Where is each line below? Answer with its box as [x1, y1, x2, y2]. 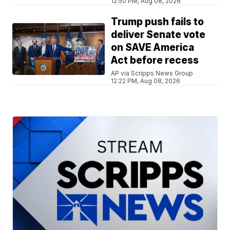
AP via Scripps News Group [111, 69, 194, 77]
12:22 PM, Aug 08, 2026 [111, 76, 181, 85]
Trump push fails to [111, 15, 204, 28]
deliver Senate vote [111, 28, 206, 41]
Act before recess [111, 54, 199, 66]
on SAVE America [111, 41, 195, 53]
